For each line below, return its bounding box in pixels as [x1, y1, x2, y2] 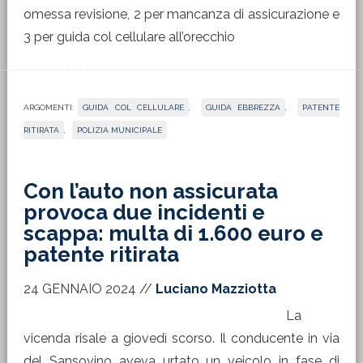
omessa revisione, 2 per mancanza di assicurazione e [23, 6, 340, 22]
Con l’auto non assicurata [23, 179, 278, 203]
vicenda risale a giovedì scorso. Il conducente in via [23, 331, 340, 346]
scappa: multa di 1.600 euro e [23, 221, 323, 246]
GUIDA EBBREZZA [205, 103, 281, 112]
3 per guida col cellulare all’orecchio [23, 29, 235, 45]
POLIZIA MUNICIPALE [76, 126, 162, 135]
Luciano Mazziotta [155, 281, 276, 297]
